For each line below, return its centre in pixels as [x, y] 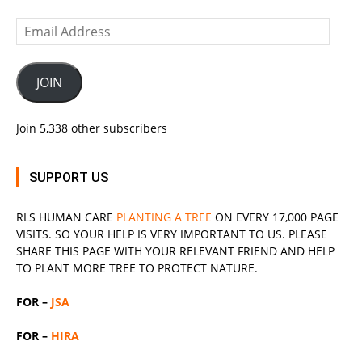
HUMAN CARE [76, 217]
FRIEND [257, 251]
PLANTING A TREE [164, 217]
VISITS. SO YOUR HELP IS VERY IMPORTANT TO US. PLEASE [172, 234]
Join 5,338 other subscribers [92, 128]
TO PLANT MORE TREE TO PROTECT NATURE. [137, 268]
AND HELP [306, 251]
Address [38, 42]
